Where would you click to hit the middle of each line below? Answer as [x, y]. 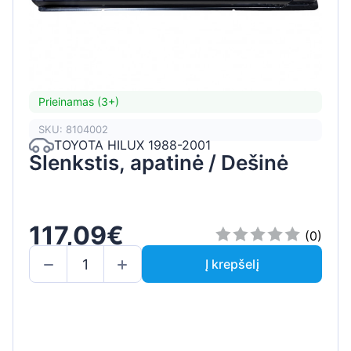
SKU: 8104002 [73, 130]
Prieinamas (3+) [79, 102]
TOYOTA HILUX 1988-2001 [132, 145]
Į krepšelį [232, 264]
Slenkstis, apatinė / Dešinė [159, 162]
